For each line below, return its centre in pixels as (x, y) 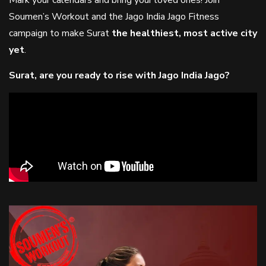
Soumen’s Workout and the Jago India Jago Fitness (114, 17)
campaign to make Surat (60, 33)
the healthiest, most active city (184, 33)
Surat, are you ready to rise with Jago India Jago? (119, 75)
